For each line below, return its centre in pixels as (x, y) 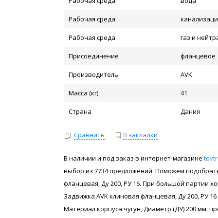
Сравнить (90, 135)
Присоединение (94, 56)
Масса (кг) (84, 93)
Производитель (94, 74)
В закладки (141, 135)
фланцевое (198, 56)
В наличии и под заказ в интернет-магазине (134, 158)
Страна (80, 111)
